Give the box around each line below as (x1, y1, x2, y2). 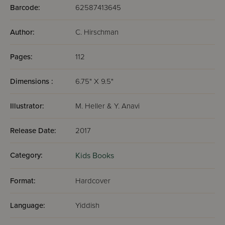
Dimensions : (10, 77, 53, 86)
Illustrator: (10, 101, 44, 110)
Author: (10, 28, 35, 37)
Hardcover (75, 176, 110, 185)
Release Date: (10, 126, 56, 135)
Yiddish (75, 201, 99, 210)
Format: (10, 176, 36, 185)
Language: (10, 201, 45, 210)
